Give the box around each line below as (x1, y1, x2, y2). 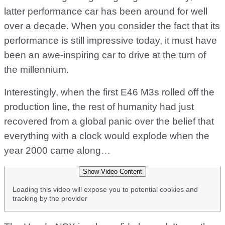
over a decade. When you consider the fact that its (4, 21, 220, 32)
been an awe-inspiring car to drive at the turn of (4, 50, 206, 61)
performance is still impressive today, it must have (4, 35, 217, 46)
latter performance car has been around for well (4, 6, 207, 17)
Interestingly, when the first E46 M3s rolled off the (4, 87, 214, 98)
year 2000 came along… (4, 145, 110, 156)
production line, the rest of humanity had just (4, 101, 194, 113)
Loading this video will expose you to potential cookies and (13, 185, 198, 194)
